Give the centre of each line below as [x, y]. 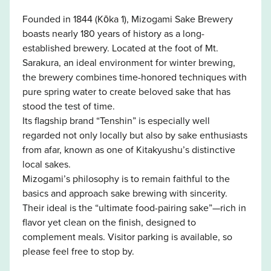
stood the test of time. [68, 106]
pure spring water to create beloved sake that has [126, 91]
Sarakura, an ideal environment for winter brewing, [129, 62]
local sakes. [46, 164]
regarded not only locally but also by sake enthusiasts [135, 135]
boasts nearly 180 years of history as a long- [113, 33]
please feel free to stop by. [78, 251]
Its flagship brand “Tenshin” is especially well [116, 120]
